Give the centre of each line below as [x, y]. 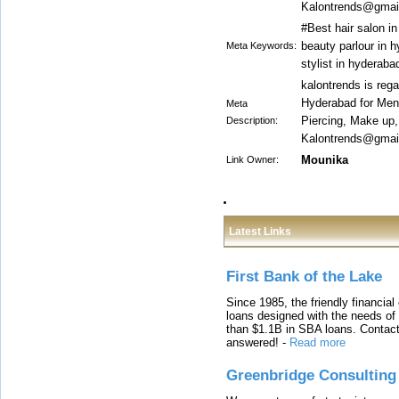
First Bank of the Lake [304, 277]
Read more [318, 342]
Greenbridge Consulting [311, 375]
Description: [252, 120]
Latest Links [260, 232]
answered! [252, 342]
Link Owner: [252, 159]
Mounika [325, 160]
